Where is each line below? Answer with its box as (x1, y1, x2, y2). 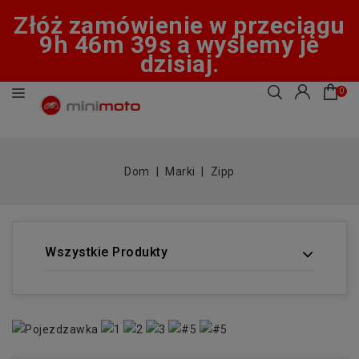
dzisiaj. (139, 50, 220, 78)
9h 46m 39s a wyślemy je (39, 30, 320, 58)
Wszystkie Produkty (45, 244, 167, 260)
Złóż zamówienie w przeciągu (14, 11, 345, 39)
